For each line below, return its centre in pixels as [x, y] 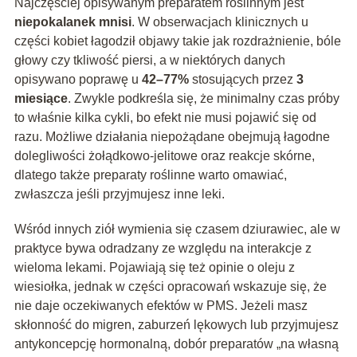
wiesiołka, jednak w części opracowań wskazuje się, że [170, 287]
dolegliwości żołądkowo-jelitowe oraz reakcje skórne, [164, 156]
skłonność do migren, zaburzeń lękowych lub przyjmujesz [176, 325]
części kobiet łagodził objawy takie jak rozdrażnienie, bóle [177, 41]
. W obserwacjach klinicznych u [220, 22]
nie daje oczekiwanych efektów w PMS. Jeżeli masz [161, 306]
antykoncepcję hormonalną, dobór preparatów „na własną [176, 344]
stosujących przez [242, 80]
